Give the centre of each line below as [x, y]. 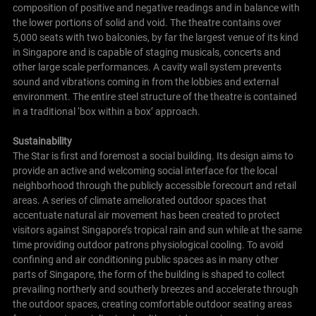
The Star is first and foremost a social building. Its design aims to [153, 156]
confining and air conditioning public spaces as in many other [145, 259]
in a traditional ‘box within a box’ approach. [106, 111]
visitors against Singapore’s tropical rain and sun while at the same [157, 230]
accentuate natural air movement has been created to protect [146, 215]
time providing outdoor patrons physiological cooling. [128, 244]
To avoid [265, 244]
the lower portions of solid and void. [90, 22]
